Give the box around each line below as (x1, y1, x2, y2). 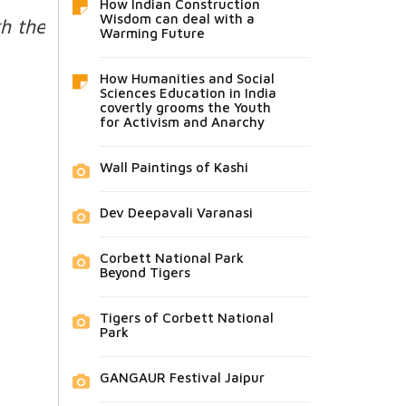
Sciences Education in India (99, 84, 276, 101)
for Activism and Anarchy (99, 113, 265, 130)
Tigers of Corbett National (99, 309, 274, 325)
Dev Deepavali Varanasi (99, 204, 253, 220)
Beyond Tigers (99, 264, 190, 280)
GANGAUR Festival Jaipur (99, 369, 265, 385)
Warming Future (99, 24, 205, 41)
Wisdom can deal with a (99, 10, 255, 26)
